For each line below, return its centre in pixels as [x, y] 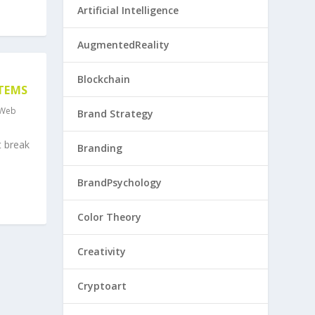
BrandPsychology [120, 182]
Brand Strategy [116, 114]
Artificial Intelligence [128, 10]
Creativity [102, 251]
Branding [100, 148]
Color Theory [110, 217]
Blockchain [104, 79]
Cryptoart [102, 286]
